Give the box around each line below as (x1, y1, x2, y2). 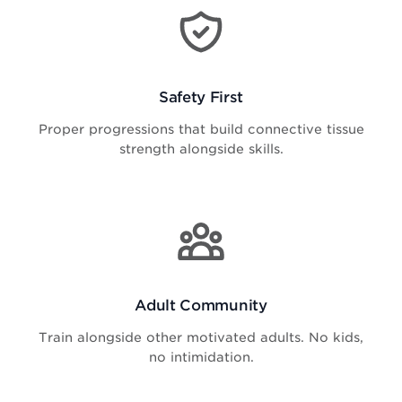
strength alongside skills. (118, 140, 284, 156)
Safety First (158, 87, 244, 106)
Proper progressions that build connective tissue (38, 120, 364, 136)
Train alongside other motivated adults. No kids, (39, 329, 363, 345)
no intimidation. (148, 349, 254, 364)
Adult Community (135, 295, 267, 314)
